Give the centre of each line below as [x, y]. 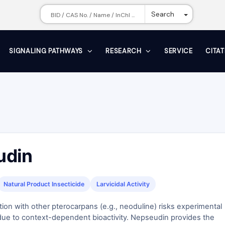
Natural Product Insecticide [44, 184]
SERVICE [178, 51]
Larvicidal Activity [123, 184]
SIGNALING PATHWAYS [47, 51]
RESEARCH [125, 51]
